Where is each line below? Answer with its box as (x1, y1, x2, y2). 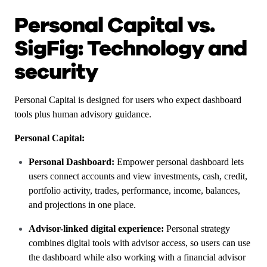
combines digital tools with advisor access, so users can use (29, 238, 250, 248)
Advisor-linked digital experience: (29, 223, 166, 234)
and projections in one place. (29, 200, 136, 210)
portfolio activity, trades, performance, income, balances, (29, 185, 240, 195)
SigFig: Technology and (14, 34, 247, 63)
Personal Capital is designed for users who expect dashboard (14, 95, 241, 105)
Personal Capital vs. (14, 11, 215, 40)
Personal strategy (166, 223, 230, 234)
